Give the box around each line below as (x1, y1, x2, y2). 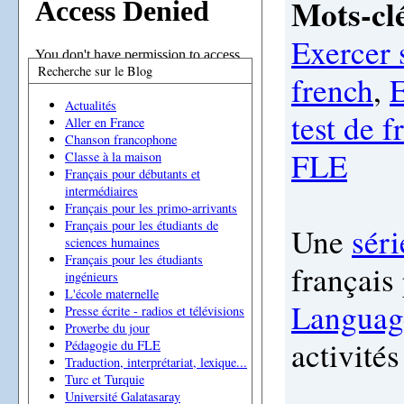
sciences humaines (65, 234, 160, 252)
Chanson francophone (65, 131, 177, 149)
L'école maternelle (65, 285, 159, 303)
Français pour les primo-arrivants (65, 199, 237, 217)
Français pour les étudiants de (65, 216, 218, 234)
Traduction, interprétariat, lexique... (65, 353, 247, 372)
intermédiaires (65, 182, 138, 200)
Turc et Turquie (65, 371, 144, 389)
